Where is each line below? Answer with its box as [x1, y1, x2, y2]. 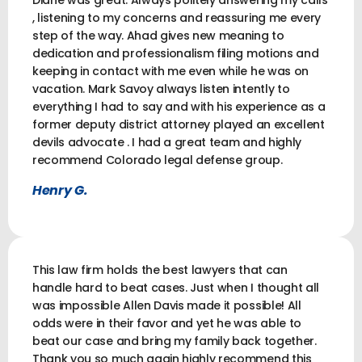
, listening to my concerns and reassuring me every [32, 10, 321, 27]
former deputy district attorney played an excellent [32, 116, 325, 133]
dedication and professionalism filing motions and [32, 45, 319, 62]
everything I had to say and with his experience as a [32, 99, 326, 116]
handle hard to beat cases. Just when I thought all [32, 279, 319, 296]
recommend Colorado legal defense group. [32, 152, 283, 169]
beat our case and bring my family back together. [32, 332, 317, 349]
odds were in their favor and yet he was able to [32, 314, 301, 331]
